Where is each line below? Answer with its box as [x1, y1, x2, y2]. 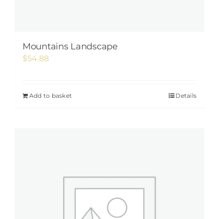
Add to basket [29, 92, 72, 99]
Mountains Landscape [22, 41, 118, 52]
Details [175, 92, 197, 99]
